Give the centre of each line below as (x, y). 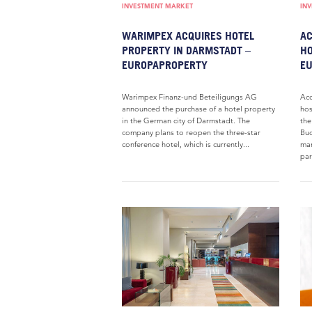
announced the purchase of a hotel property (198, 109)
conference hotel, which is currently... (186, 144)
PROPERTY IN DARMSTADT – (186, 50)
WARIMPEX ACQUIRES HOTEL (188, 36)
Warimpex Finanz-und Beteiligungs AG (189, 97)
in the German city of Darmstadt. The (186, 120)
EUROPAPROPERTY (165, 65)
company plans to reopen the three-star (191, 132)
